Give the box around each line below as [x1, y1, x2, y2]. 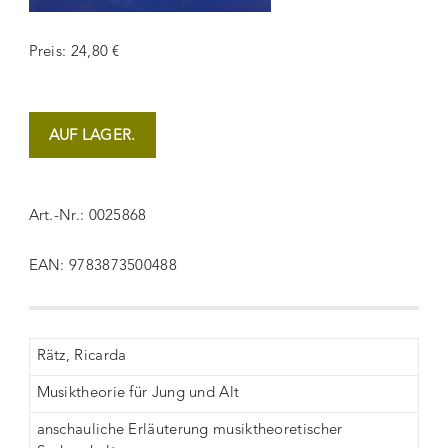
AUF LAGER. [48, 129, 136, 144]
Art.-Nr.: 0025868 [28, 209, 147, 224]
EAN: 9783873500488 [28, 259, 177, 274]
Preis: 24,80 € [28, 45, 120, 60]
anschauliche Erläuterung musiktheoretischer [36, 423, 343, 438]
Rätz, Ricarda [36, 349, 127, 364]
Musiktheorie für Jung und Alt [36, 386, 240, 401]
